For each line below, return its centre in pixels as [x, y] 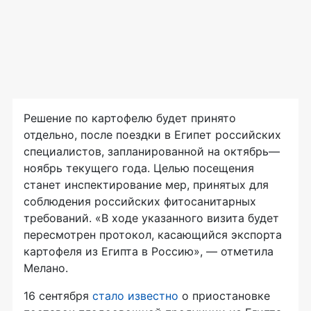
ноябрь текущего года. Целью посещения [139, 168]
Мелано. [46, 268]
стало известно [135, 296]
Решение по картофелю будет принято [130, 118]
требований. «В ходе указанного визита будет [151, 218]
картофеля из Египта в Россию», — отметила [149, 251]
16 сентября [58, 296]
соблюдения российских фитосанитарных [140, 201]
